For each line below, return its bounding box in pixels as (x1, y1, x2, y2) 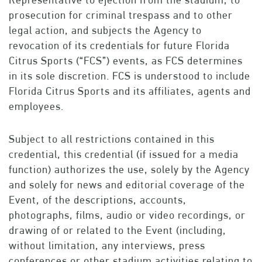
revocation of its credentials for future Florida (9, 39, 230, 52)
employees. (9, 100, 64, 113)
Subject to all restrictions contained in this (9, 133, 215, 146)
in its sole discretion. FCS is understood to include (9, 70, 250, 82)
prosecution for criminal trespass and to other (9, 9, 233, 22)
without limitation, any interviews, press (9, 239, 205, 252)
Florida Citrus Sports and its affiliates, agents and (9, 85, 251, 98)
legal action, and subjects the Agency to (9, 24, 202, 37)
